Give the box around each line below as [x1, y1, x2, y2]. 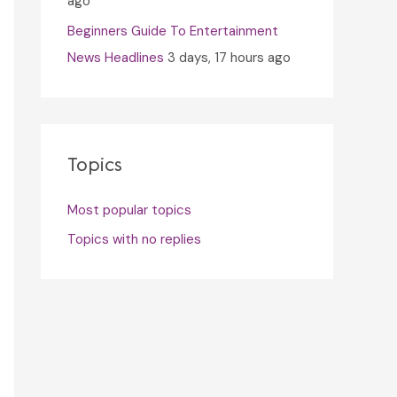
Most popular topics [67, 200, 191, 219]
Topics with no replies [67, 230, 201, 249]
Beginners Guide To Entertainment [67, 21, 278, 40]
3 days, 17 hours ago [167, 48, 291, 66]
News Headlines [67, 48, 164, 66]
